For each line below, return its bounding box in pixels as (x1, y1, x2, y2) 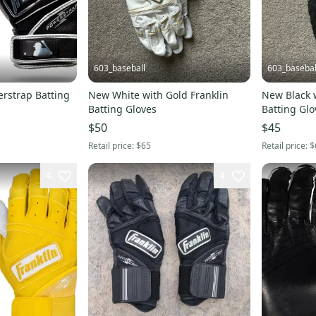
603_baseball (93, 62, 145, 75)
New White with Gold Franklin (87, 88, 229, 102)
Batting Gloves (87, 102, 157, 116)
